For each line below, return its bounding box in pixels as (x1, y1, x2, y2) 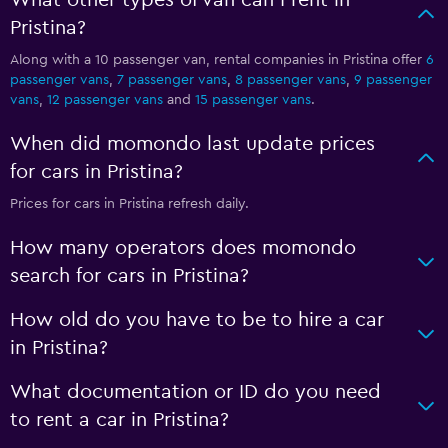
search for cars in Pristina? (10, 266, 249, 286)
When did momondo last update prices (10, 134, 375, 154)
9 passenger (354, 73, 432, 87)
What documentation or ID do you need (10, 382, 381, 402)
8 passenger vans (235, 73, 346, 87)
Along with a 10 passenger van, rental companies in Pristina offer (10, 53, 426, 67)
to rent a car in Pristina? (10, 410, 229, 430)
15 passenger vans (195, 93, 311, 107)
